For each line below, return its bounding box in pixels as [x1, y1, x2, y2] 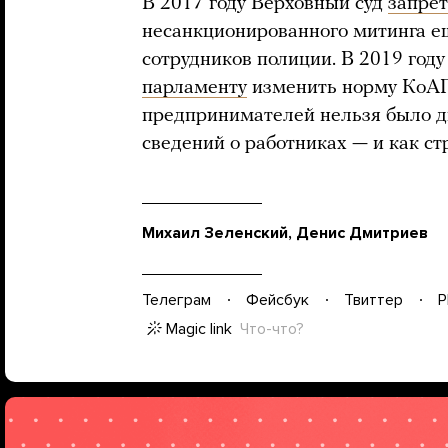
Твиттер [344, 289, 403, 310]
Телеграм [142, 289, 211, 310]
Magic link [166, 318, 232, 339]
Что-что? [240, 318, 304, 339]
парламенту [142, 77, 247, 98]
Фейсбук [246, 289, 309, 310]
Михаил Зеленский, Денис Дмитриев [142, 222, 428, 243]
